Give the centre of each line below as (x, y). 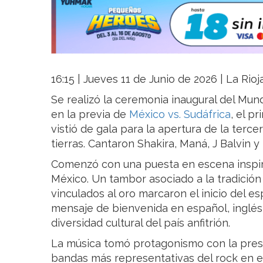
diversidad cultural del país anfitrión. (141, 223)
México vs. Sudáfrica (180, 114)
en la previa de (90, 114)
